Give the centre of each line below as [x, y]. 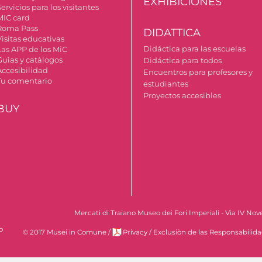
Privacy [135, 232]
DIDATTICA [172, 33]
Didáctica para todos [183, 61]
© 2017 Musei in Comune [65, 232]
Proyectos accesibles [182, 96]
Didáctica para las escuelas [195, 49]
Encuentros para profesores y [198, 72]
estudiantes [166, 84]
